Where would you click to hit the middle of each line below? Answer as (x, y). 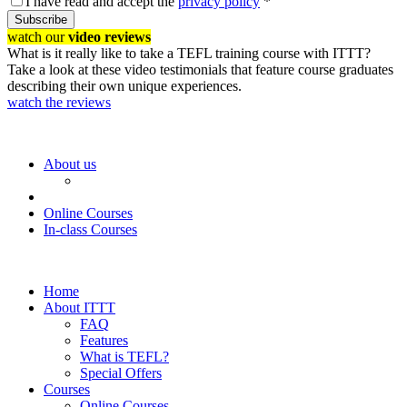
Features (104, 341)
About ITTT (79, 308)
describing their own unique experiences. (124, 86)
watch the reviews (59, 103)
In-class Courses (90, 230)
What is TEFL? (124, 357)
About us (70, 164)
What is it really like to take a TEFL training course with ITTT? (189, 54)
